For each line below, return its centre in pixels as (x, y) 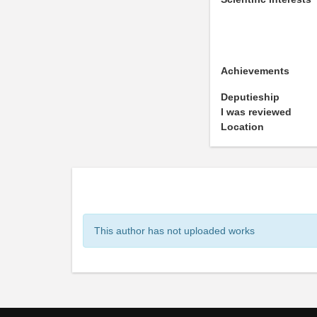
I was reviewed (256, 112)
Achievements (255, 71)
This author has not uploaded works (174, 231)
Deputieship (250, 97)
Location (242, 127)
